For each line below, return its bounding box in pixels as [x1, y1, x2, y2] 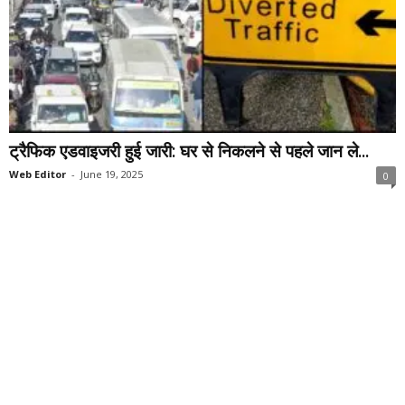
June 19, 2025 [80, 166, 143, 181]
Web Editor [9, 166, 66, 181]
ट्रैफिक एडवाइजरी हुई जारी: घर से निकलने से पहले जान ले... [9, 138, 369, 163]
